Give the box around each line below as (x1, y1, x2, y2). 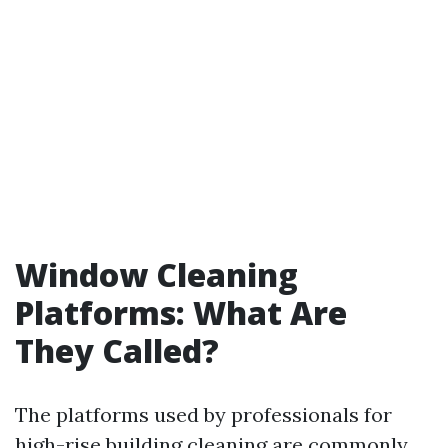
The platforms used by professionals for (15, 402, 392, 427)
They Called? (15, 329, 219, 372)
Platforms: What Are (15, 291, 347, 334)
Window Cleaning (15, 253, 298, 296)
